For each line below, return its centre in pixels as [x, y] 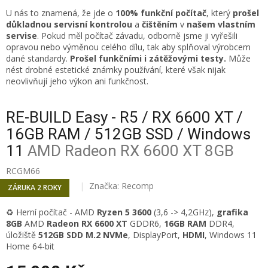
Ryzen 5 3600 [125, 212]
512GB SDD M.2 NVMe [83, 234]
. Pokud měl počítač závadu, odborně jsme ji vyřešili [137, 36]
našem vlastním [221, 25]
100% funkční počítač [161, 13]
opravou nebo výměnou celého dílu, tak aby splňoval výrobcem [128, 47]
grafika [232, 212]
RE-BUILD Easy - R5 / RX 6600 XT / [124, 117]
